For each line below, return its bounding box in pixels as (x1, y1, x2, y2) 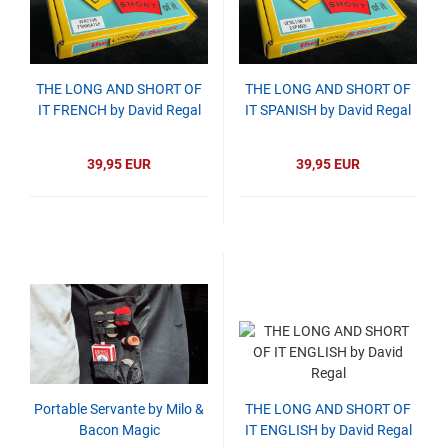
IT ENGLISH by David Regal (244, 422, 412, 438)
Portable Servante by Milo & (34, 401, 204, 417)
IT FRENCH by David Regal (37, 102, 201, 118)
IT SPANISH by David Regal (245, 102, 411, 118)
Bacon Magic (78, 422, 160, 438)
